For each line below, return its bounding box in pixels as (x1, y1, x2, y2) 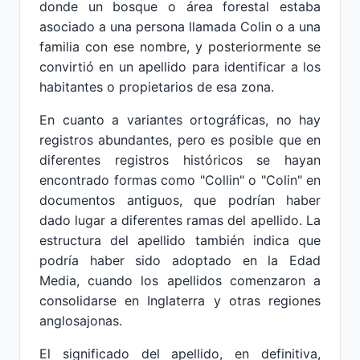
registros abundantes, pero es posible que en (39, 132, 321, 148)
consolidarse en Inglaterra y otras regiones (39, 292, 321, 309)
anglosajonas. (39, 313, 122, 329)
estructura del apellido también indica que (39, 232, 321, 248)
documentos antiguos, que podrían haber (39, 192, 321, 208)
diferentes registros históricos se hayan (39, 152, 321, 168)
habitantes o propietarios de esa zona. (39, 79, 274, 95)
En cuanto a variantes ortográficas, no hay (39, 112, 321, 128)
